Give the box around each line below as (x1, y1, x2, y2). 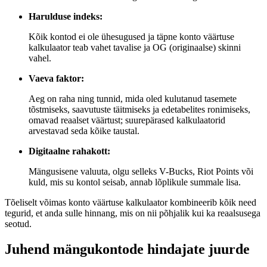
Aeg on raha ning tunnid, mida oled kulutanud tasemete (29, 94, 237, 104)
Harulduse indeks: (29, 11, 103, 22)
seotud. (5, 219, 32, 229)
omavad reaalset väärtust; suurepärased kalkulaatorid (29, 115, 225, 126)
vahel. (29, 53, 51, 64)
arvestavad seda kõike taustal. (29, 126, 139, 136)
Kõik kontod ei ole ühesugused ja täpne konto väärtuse (29, 32, 234, 42)
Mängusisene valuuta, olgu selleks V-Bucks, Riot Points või (29, 166, 253, 177)
